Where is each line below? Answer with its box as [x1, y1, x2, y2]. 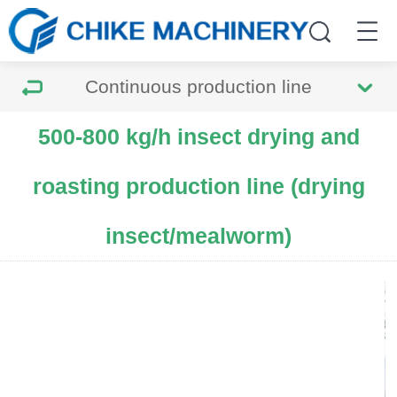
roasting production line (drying [32, 174, 365, 198]
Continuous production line [85, 76, 312, 97]
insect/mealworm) [105, 223, 292, 248]
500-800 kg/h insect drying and [37, 124, 360, 149]
